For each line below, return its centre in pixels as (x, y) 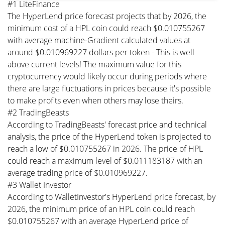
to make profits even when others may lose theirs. (95, 100)
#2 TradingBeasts (38, 113)
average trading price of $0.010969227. (78, 173)
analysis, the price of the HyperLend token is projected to (109, 137)
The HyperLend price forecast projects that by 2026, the (107, 16)
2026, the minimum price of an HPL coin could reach (101, 209)
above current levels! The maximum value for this (94, 64)
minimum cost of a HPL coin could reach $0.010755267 (106, 28)
